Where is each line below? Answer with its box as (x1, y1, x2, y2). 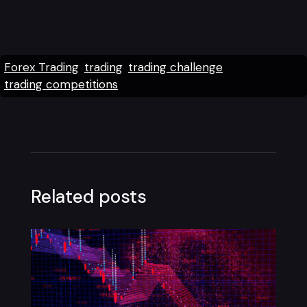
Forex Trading (4, 60, 79, 75)
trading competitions (4, 77, 118, 93)
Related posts (30, 185, 147, 209)
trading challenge (128, 60, 223, 75)
